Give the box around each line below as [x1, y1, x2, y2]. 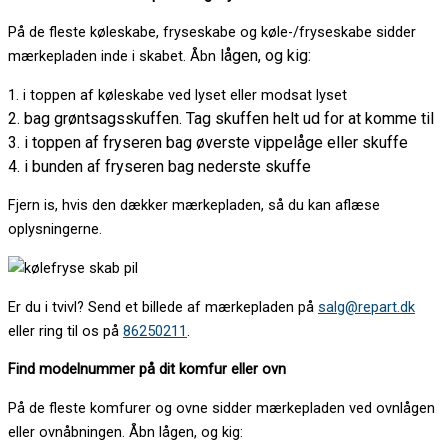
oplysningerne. [8, 220, 102, 239]
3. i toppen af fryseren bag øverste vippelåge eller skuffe [8, 132, 408, 152]
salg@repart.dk [318, 297, 415, 316]
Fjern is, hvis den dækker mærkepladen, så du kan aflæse [8, 196, 380, 215]
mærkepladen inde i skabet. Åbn [8, 47, 220, 66]
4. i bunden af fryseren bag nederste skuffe [8, 156, 311, 176]
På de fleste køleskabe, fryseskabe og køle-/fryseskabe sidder [8, 23, 416, 42]
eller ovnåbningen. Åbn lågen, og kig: [8, 422, 243, 441]
